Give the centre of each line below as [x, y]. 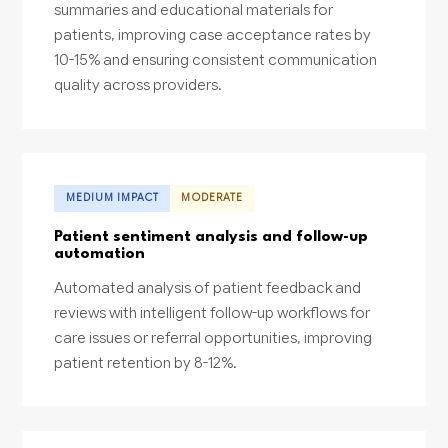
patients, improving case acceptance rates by [213, 34]
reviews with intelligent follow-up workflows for [212, 312]
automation [100, 253]
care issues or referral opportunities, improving [213, 337]
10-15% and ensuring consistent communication [216, 59]
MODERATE [212, 198]
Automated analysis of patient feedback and [208, 287]
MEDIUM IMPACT [112, 198]
